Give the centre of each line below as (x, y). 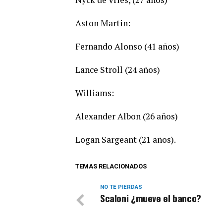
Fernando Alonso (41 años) (127, 47)
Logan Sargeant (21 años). (126, 140)
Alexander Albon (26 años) (127, 116)
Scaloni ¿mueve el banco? (151, 198)
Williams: (95, 93)
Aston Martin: (103, 23)
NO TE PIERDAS (121, 187)
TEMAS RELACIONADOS (111, 166)
